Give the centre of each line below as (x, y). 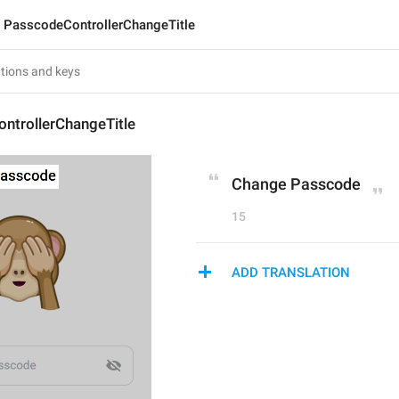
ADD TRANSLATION (291, 273)
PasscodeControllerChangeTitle (99, 25)
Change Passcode (296, 184)
